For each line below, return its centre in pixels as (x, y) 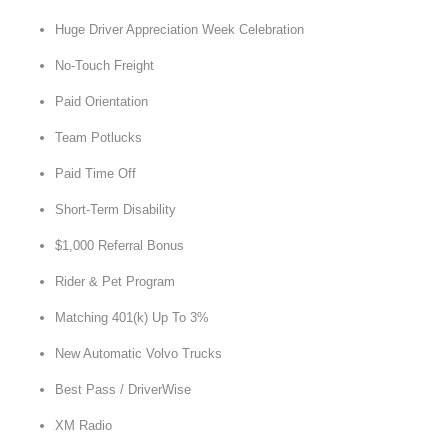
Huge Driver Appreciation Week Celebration (179, 29)
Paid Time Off (95, 173)
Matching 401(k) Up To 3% (132, 317)
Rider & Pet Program (115, 281)
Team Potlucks (98, 137)
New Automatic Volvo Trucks (138, 353)
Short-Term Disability (115, 209)
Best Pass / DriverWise (123, 389)
